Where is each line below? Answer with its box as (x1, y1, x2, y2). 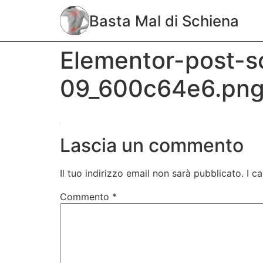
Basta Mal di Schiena (89, 11, 239, 30)
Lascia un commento (60, 134, 244, 157)
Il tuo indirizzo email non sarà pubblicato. (60, 167, 244, 180)
